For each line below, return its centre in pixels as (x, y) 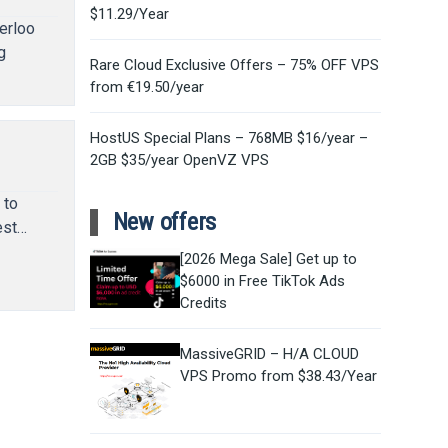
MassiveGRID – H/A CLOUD (269, 354)
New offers (164, 221)
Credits (203, 303)
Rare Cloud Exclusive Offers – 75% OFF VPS (234, 64)
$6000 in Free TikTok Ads (262, 281)
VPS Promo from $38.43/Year (278, 376)
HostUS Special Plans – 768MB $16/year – (228, 137)
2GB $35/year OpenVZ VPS (179, 159)
